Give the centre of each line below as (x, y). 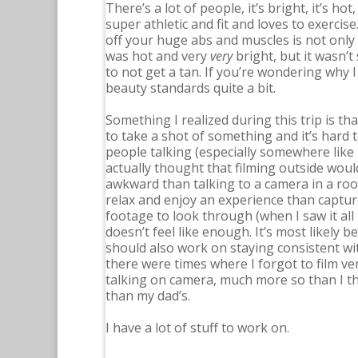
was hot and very (158, 56)
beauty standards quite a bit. (191, 88)
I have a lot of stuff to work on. (197, 328)
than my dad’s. (148, 296)
